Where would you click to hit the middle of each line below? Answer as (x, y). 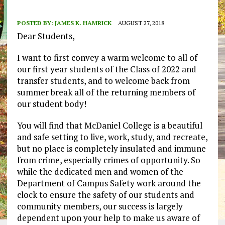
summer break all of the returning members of (106, 92)
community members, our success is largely (100, 206)
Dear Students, (46, 36)
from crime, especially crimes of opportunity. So (108, 160)
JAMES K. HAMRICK (83, 23)
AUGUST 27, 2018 (141, 23)
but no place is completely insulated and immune (111, 149)
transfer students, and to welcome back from (103, 81)
